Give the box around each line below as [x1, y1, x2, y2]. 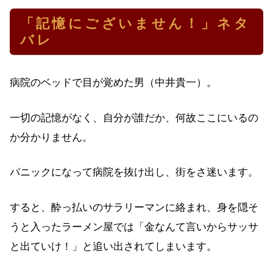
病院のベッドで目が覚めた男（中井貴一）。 [10, 77, 217, 89]
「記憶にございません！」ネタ [19, 15, 251, 31]
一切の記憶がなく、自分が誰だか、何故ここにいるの [10, 112, 258, 124]
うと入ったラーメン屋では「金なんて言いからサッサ [10, 221, 258, 233]
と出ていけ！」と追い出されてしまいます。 [10, 240, 217, 252]
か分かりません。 [10, 131, 93, 143]
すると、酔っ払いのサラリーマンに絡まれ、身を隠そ [10, 201, 258, 213]
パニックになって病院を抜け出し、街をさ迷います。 [10, 166, 258, 179]
